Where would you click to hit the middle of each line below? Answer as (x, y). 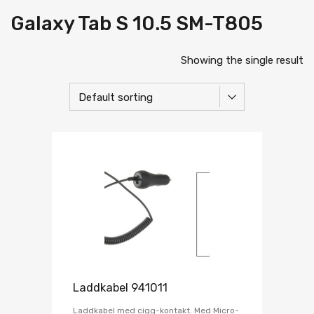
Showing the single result (242, 61)
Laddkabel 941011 (120, 288)
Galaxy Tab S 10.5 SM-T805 (137, 24)
